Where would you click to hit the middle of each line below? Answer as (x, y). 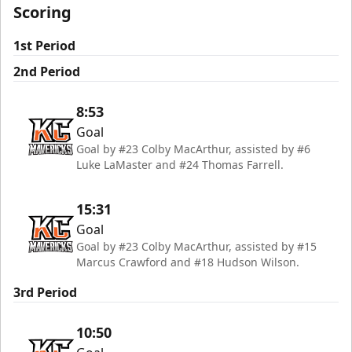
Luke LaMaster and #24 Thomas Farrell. (180, 165)
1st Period (44, 46)
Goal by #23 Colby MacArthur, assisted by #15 (196, 246)
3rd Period (45, 292)
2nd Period (47, 71)
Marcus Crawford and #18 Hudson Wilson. (188, 262)
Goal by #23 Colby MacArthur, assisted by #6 (193, 149)
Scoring (42, 12)
